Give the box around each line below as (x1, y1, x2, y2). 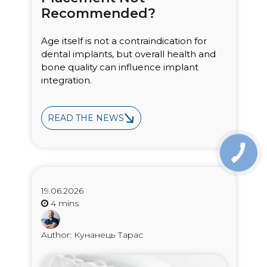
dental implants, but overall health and (41, 48, 216, 60)
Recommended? (41, 5, 156, 21)
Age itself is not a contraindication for (41, 35, 207, 46)
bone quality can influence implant (41, 61, 198, 73)
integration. (41, 74, 92, 86)
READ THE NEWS (47, 113, 124, 124)
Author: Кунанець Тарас (41, 229, 143, 241)
